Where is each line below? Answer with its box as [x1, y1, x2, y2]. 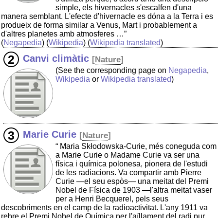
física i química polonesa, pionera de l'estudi [55, 160, 208, 168]
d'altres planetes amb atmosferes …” [1, 30, 127, 38]
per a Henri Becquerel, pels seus [55, 195, 168, 203]
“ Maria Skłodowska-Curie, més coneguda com [55, 142, 217, 151]
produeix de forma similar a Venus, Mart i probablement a [1, 21, 197, 30]
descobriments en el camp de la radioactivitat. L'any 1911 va [1, 203, 208, 212]
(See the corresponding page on [55, 66, 168, 75]
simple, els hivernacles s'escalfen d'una [55, 3, 192, 12]
